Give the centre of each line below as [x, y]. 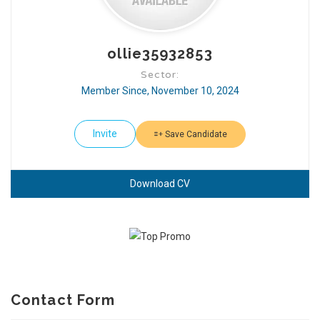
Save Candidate [195, 134]
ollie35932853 [160, 54]
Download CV [160, 184]
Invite [105, 134]
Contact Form [63, 300]
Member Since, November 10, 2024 [160, 91]
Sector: [160, 75]
